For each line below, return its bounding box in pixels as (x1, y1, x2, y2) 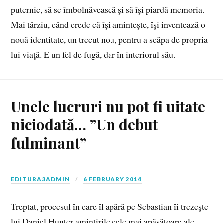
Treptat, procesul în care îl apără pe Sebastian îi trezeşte (11, 200, 209, 212)
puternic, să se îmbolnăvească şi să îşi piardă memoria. (11, 3, 205, 16)
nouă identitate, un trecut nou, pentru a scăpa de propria (11, 33, 208, 46)
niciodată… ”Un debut (11, 114, 158, 134)
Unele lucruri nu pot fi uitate (11, 96, 206, 115)
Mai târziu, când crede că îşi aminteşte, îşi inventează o (11, 18, 206, 31)
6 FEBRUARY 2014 (83, 175, 142, 183)
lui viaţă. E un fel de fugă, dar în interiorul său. (11, 48, 176, 61)
